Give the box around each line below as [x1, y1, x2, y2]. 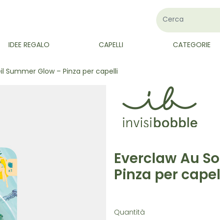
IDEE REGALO [8, 42, 50, 49]
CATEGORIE [172, 42, 211, 49]
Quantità [114, 209, 145, 217]
